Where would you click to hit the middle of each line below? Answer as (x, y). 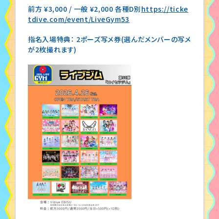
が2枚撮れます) (53, 49)
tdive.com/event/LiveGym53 (79, 19)
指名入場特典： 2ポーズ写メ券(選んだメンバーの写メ (109, 39)
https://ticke (164, 9)
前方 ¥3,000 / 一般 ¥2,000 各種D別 (85, 9)
